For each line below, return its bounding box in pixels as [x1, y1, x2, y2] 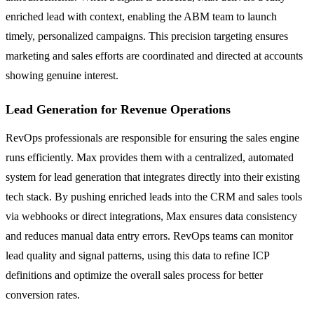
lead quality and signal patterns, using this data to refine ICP [6, 250, 269, 262]
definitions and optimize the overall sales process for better [6, 269, 263, 282]
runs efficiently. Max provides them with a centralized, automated [6, 151, 294, 164]
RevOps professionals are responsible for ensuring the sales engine [6, 132, 299, 144]
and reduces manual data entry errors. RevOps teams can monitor [6, 230, 293, 243]
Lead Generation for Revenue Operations [6, 102, 231, 117]
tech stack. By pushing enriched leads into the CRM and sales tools [6, 191, 302, 203]
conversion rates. [6, 289, 80, 301]
